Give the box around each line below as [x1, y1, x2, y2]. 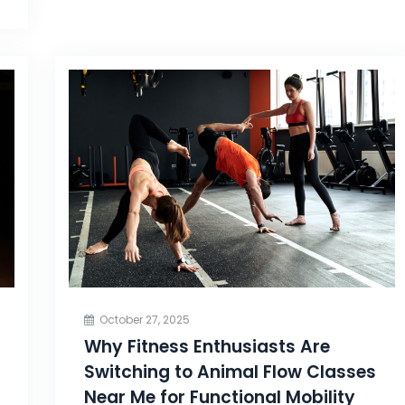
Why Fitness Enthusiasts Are [83, 334, 330, 360]
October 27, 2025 [99, 312, 190, 328]
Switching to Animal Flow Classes [83, 360, 376, 385]
